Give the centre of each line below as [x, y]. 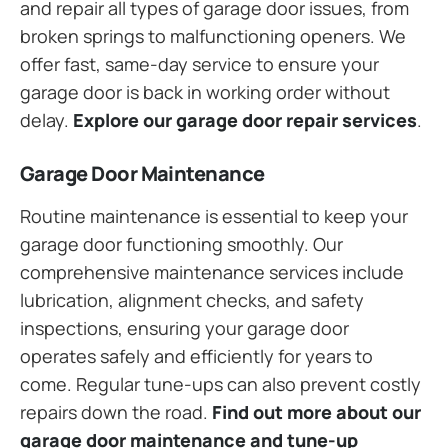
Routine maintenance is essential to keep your [214, 215]
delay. [46, 119]
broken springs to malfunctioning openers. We [213, 35]
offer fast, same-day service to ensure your [199, 63]
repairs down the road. [116, 411]
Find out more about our [316, 411]
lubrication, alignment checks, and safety [192, 299]
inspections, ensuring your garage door [184, 327]
